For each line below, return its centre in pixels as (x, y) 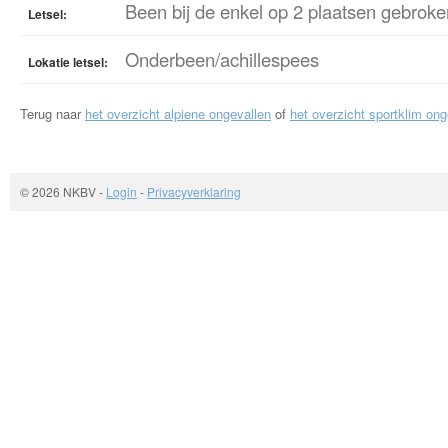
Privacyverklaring (194, 191)
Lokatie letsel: (68, 62)
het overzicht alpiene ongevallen (178, 113)
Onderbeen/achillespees (222, 59)
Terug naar (52, 113)
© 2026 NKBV (59, 191)
